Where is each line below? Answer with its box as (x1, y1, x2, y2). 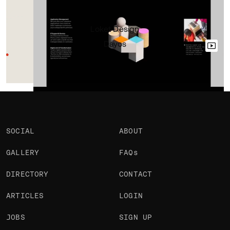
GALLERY (6, 148, 40, 157)
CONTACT (119, 170, 152, 178)
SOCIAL (6, 127, 35, 135)
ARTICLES (6, 191, 44, 200)
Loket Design (90, 24, 140, 33)
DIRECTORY (6, 170, 49, 178)
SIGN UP (119, 213, 152, 221)
